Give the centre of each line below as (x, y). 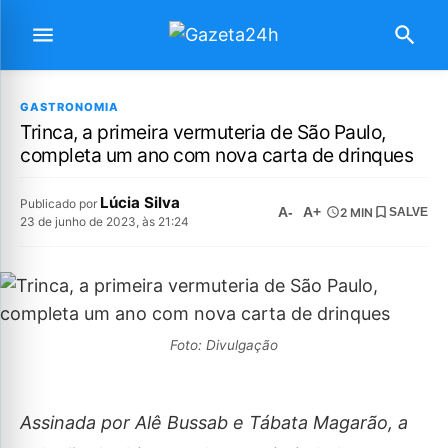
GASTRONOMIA (69, 107)
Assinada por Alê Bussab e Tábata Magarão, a (214, 422)
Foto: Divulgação (224, 345)
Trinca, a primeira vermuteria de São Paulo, (203, 132)
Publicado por (60, 203)
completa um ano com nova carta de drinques (216, 155)
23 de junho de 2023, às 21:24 (104, 221)
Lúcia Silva (140, 202)
